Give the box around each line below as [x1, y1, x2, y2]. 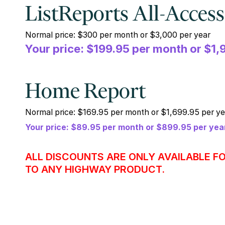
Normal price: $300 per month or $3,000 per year [25, 30, 210, 40]
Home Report [25, 82, 146, 102]
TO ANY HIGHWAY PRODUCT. [25, 163, 165, 175]
